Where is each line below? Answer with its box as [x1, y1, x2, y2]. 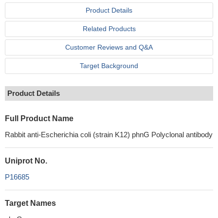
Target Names [5, 199, 56, 207]
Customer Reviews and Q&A [65, 43, 153, 51]
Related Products [82, 25, 136, 33]
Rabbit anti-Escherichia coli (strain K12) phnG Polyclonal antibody [5, 130, 213, 139]
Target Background [80, 62, 138, 70]
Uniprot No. [5, 157, 47, 165]
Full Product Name [5, 114, 73, 123]
